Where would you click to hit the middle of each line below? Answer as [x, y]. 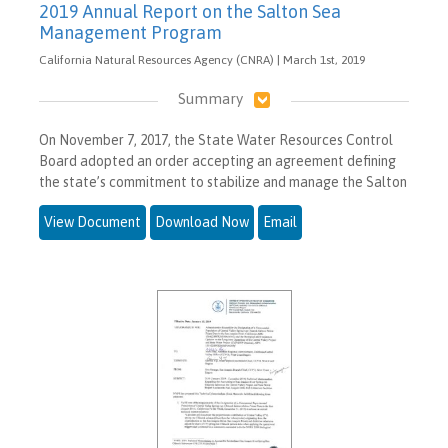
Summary [210, 99]
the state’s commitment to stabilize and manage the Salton [223, 182]
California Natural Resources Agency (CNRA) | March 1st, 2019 [202, 60]
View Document [92, 222]
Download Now [202, 222]
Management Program [130, 33]
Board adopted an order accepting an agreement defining [217, 161]
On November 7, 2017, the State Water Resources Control [216, 140]
